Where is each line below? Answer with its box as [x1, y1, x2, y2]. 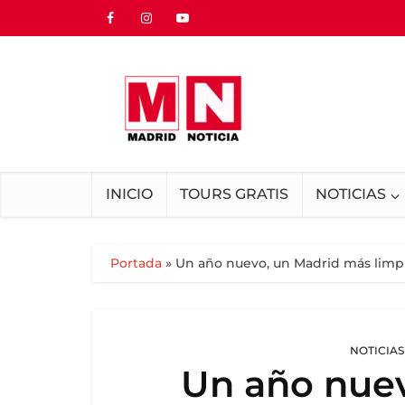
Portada [110, 255, 162, 271]
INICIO [106, 185, 153, 202]
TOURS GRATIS [180, 185, 288, 202]
